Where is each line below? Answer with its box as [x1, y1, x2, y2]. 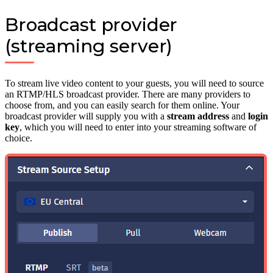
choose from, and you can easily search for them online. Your [5, 99, 239, 110]
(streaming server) [5, 34, 173, 57]
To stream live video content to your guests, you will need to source [5, 77, 264, 88]
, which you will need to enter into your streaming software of [19, 121, 257, 132]
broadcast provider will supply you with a [5, 110, 167, 121]
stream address [167, 110, 229, 121]
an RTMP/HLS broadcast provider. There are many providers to [5, 88, 250, 99]
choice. [5, 132, 32, 143]
